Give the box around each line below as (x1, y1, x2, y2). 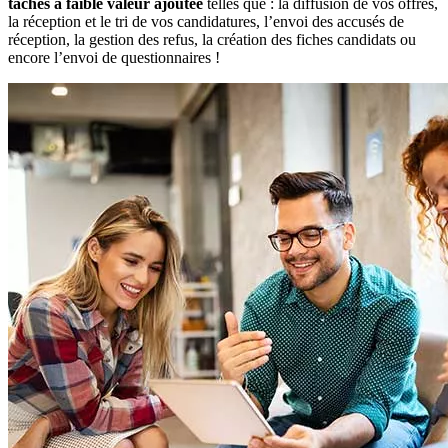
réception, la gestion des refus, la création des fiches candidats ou (8, 30, 416, 48)
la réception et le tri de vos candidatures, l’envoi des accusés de (8, 12, 404, 30)
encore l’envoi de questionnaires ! (8, 48, 220, 66)
